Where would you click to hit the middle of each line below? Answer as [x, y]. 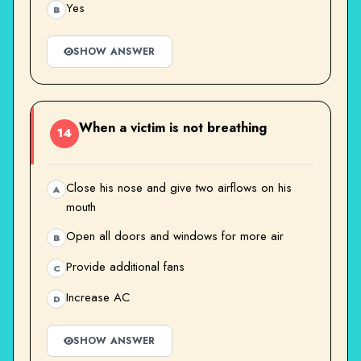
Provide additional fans [125, 266]
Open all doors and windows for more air [175, 236]
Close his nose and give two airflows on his [179, 187]
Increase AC [98, 297]
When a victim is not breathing [173, 127]
